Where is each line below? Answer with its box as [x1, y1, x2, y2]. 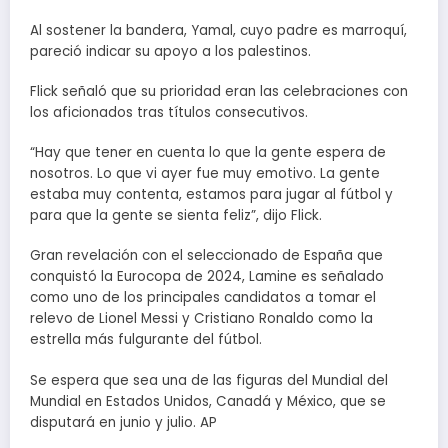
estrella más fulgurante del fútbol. [30, 330, 262, 350]
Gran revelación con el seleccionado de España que [30, 246, 383, 266]
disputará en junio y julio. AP [30, 412, 217, 432]
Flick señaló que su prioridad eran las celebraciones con [30, 81, 408, 101]
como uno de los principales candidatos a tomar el [30, 288, 376, 308]
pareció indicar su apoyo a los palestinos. [30, 41, 311, 61]
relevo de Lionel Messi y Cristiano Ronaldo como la [30, 309, 373, 329]
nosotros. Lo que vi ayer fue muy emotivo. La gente [30, 164, 380, 184]
